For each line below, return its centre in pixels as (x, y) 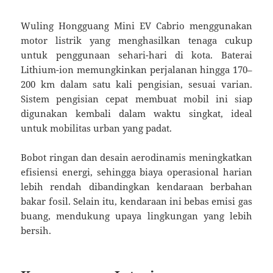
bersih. (36, 231)
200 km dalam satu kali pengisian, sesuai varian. (136, 84)
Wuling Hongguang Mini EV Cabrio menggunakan (136, 26)
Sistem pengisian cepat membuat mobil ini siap (136, 99)
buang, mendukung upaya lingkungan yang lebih (136, 216)
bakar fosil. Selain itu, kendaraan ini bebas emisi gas (136, 201)
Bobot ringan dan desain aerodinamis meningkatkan (136, 158)
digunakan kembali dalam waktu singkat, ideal (136, 114)
